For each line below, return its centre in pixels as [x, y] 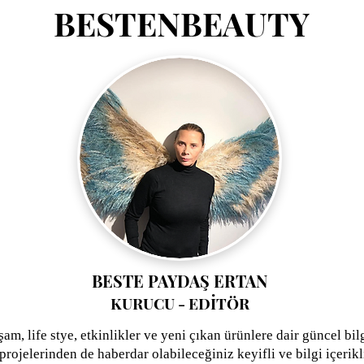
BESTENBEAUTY [181, 23]
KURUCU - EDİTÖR [180, 303]
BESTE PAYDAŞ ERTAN [180, 281]
